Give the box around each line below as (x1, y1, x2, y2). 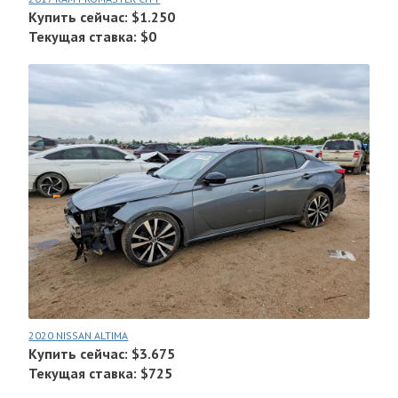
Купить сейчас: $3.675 (28, 345, 176, 363)
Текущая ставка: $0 (28, 28, 157, 46)
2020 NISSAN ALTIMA (28, 329, 129, 343)
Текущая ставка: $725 (28, 364, 173, 383)
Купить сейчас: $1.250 (28, 8, 176, 27)
